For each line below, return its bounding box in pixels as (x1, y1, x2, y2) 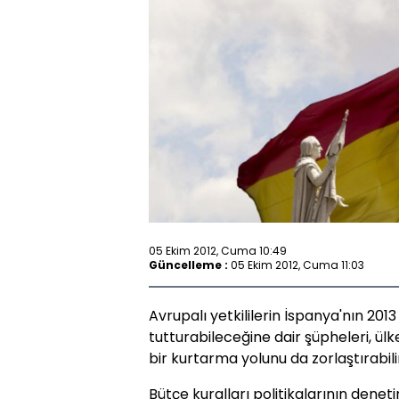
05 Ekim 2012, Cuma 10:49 (149, 242, 287, 258)
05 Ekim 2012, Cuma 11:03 (231, 256, 364, 273)
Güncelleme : (149, 256, 228, 273)
